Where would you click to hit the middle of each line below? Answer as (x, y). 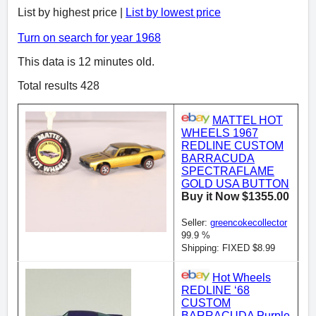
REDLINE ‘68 (215, 291)
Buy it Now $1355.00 (235, 197)
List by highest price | (72, 12)
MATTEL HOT (248, 121)
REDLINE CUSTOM (232, 146)
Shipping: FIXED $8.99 (228, 248)
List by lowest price (173, 12)
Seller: (196, 223)
